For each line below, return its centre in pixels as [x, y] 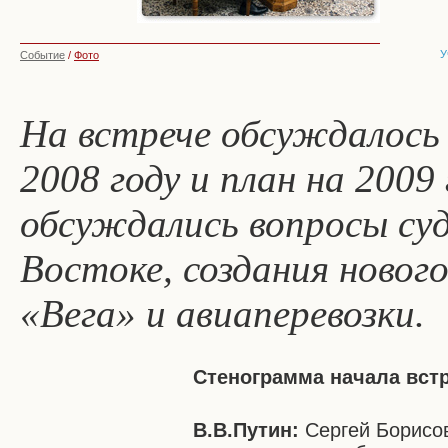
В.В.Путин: [246, 430]
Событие [42, 55]
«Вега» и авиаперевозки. [222, 313]
